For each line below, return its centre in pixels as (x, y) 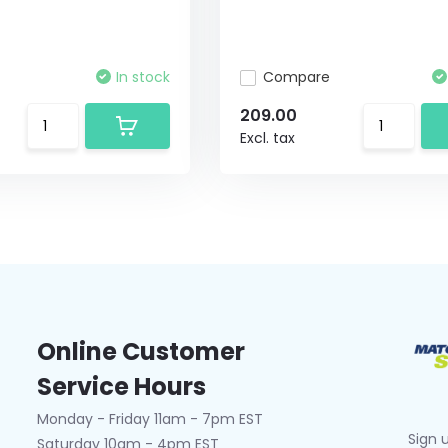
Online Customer (140, 351)
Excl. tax (267, 138)
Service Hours (121, 386)
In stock (142, 77)
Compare (296, 77)
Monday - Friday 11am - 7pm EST (149, 419)
